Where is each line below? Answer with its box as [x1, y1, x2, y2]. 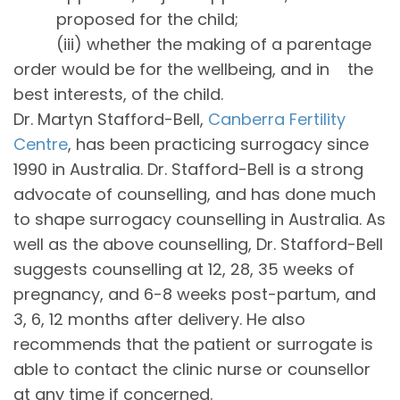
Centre [13, 132, 68, 155]
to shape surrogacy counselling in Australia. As [13, 207, 386, 230]
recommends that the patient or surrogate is [13, 332, 373, 355]
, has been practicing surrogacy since [68, 132, 369, 155]
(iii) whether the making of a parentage [56, 32, 371, 55]
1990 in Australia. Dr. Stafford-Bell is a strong [13, 157, 363, 180]
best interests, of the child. [13, 82, 223, 105]
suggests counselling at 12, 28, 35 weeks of [13, 257, 354, 280]
